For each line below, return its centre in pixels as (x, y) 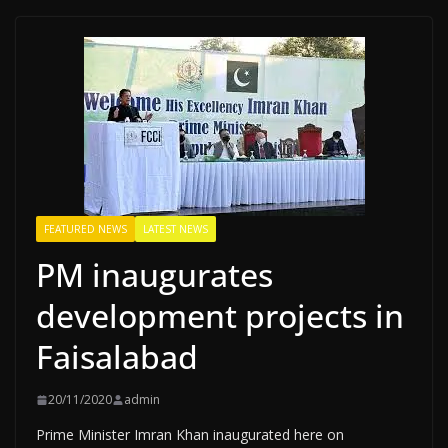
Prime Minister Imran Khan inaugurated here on (190, 434)
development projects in (220, 315)
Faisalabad (117, 356)
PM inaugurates (154, 274)
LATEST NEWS (175, 229)
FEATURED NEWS (85, 229)
